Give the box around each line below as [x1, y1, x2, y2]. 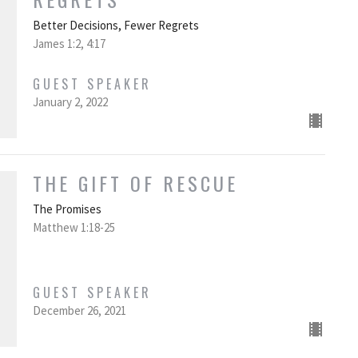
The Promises [32, 201, 101, 217]
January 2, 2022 [32, 94, 108, 110]
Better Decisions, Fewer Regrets [32, 18, 199, 34]
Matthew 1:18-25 [32, 220, 115, 236]
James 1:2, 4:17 [32, 36, 105, 52]
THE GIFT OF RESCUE [32, 169, 238, 198]
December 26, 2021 [32, 303, 126, 319]
